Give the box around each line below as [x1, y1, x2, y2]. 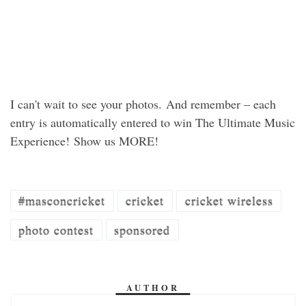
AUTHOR [126, 281, 180, 294]
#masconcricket [18, 192, 106, 209]
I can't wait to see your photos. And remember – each [10, 96, 276, 113]
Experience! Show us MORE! [10, 133, 158, 150]
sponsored [114, 221, 171, 238]
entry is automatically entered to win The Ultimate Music [10, 114, 295, 131]
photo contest [18, 221, 94, 238]
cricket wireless [184, 192, 273, 209]
